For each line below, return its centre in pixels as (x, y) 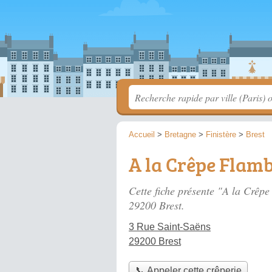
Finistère (221, 134)
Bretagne (180, 134)
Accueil (142, 134)
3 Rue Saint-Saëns (170, 227)
